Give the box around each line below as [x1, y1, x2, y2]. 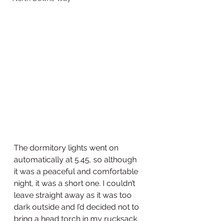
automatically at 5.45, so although [14, 155, 139, 164]
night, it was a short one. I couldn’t [14, 179, 137, 188]
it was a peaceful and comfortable [14, 167, 140, 176]
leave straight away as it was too [14, 190, 134, 200]
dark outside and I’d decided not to [14, 202, 141, 212]
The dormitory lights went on [14, 143, 120, 152]
